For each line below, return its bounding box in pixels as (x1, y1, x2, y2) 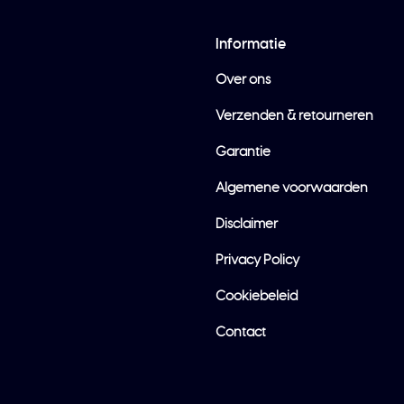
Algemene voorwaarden (216, 181, 368, 195)
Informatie (216, 37, 286, 51)
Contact (216, 326, 266, 339)
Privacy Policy (216, 253, 299, 267)
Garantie (216, 145, 271, 159)
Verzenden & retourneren (216, 109, 373, 123)
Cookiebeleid (216, 289, 298, 303)
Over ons (216, 73, 271, 87)
